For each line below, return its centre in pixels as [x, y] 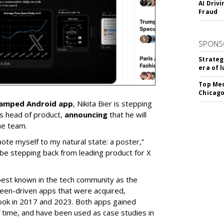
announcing [86, 114]
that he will [127, 114]
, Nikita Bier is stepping [112, 103]
